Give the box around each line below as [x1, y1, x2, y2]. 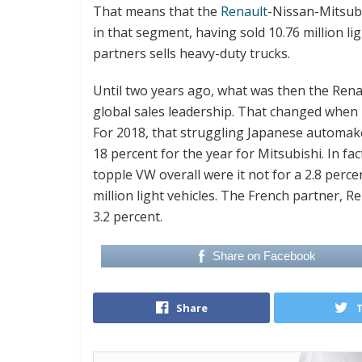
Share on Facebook [213, 248, 317, 263]
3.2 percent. [93, 207, 162, 225]
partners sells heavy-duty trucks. [93, 44, 290, 62]
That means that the [93, 2, 221, 20]
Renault [221, 2, 267, 20]
